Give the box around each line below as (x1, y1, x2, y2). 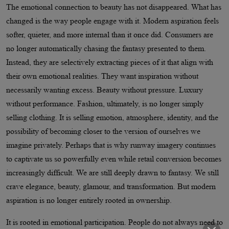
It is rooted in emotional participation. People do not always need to (6, 217, 223, 226)
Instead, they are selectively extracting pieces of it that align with (6, 57, 213, 66)
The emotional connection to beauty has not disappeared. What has (6, 2, 221, 11)
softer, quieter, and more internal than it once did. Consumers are (6, 30, 213, 39)
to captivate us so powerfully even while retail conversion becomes (6, 154, 221, 163)
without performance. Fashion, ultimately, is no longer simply (6, 99, 203, 108)
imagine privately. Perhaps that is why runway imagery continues (6, 140, 216, 149)
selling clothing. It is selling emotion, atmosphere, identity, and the (6, 112, 218, 122)
